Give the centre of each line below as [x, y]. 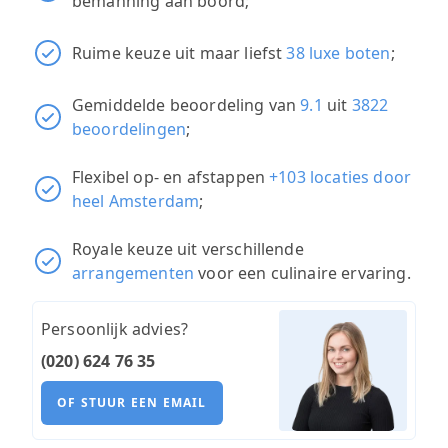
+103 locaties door [340, 177]
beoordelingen [129, 129]
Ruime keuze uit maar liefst [179, 53]
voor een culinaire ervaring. [302, 273]
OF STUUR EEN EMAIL [132, 402]
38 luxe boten [338, 53]
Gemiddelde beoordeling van [186, 105]
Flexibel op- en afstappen [171, 177]
